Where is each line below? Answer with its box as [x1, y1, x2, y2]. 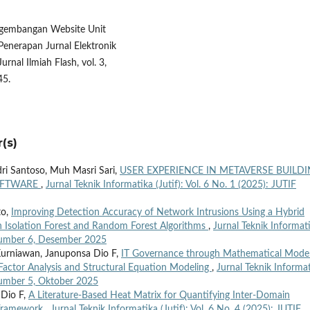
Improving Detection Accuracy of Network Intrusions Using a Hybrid [11, 208, 304, 218]
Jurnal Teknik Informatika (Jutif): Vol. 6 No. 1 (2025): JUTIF [46, 180, 296, 190]
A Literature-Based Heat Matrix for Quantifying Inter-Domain [28, 291, 290, 301]
